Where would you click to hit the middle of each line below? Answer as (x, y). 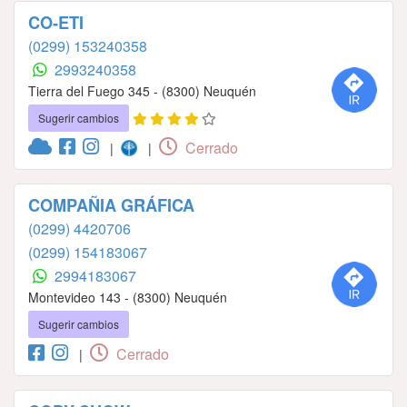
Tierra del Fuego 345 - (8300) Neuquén (142, 91)
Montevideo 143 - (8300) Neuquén (128, 298)
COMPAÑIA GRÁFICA (111, 206)
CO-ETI (56, 23)
